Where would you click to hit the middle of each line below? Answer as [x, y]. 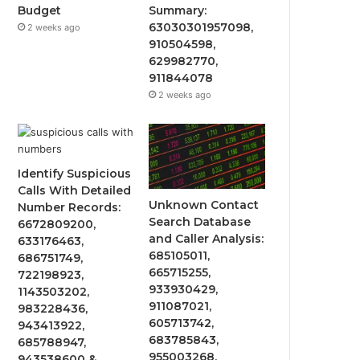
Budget [40, 10]
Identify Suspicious [75, 173]
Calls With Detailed [75, 190]
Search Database [200, 222]
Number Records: [70, 207]
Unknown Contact [204, 205]
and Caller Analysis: [207, 239]
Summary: [178, 10]
